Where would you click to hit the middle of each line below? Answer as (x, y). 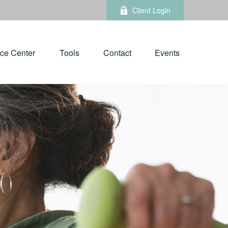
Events (167, 53)
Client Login (151, 10)
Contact (117, 53)
